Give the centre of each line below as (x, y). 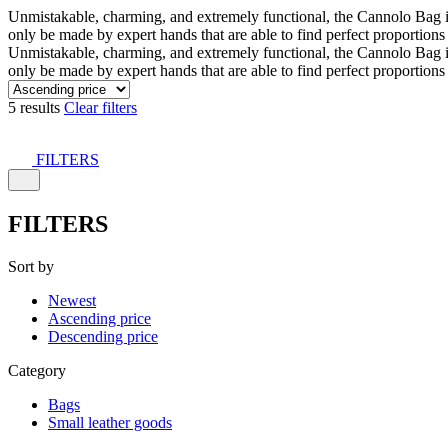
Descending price (103, 336)
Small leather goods (110, 422)
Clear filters (100, 107)
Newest (72, 300)
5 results (36, 107)
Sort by (31, 266)
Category (37, 370)
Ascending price (99, 318)
